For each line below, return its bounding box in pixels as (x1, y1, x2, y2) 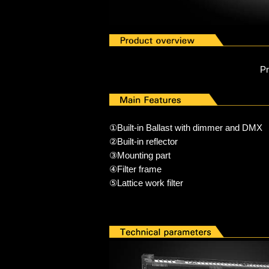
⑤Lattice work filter (109, 177, 183, 188)
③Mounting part (109, 150, 171, 160)
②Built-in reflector (109, 136, 178, 147)
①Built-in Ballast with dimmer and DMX (109, 122, 262, 133)
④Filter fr (109, 163, 144, 174)
